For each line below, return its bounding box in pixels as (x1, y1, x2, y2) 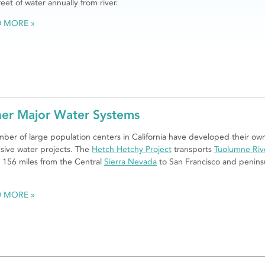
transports (172, 144, 214, 154)
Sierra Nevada (104, 156, 157, 167)
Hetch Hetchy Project (92, 144, 172, 154)
